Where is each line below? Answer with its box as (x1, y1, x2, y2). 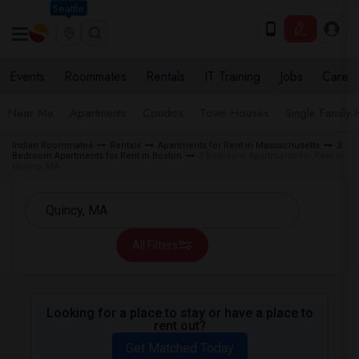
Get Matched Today (125, 341, 234, 356)
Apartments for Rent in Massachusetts (158, 140, 320, 151)
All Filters (131, 239, 178, 252)
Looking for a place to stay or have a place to (46, 305, 313, 321)
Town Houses (200, 104, 269, 122)
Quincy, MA (12, 161, 59, 171)
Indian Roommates (12, 140, 93, 151)
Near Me (8, 104, 54, 122)
